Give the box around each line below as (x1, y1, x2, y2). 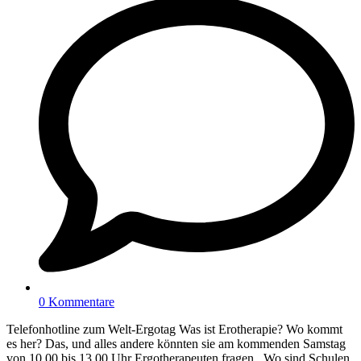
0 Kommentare (39, 294, 114, 309)
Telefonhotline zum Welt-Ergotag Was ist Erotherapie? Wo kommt (6, 322, 342, 336)
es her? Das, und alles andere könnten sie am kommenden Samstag (6, 336, 346, 351)
